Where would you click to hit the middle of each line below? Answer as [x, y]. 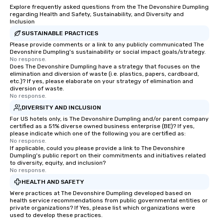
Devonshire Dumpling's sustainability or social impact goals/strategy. [108, 52]
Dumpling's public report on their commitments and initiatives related [108, 155]
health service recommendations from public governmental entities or [109, 200]
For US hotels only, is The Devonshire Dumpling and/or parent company [109, 119]
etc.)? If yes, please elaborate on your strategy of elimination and [101, 81]
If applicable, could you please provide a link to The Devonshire [97, 148]
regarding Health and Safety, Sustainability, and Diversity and [97, 14]
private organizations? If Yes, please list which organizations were [102, 208]
